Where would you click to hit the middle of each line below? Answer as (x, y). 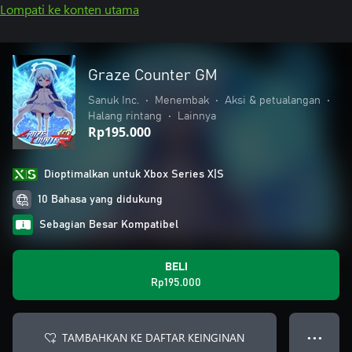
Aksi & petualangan (273, 101)
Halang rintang (125, 116)
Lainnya (197, 116)
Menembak (182, 101)
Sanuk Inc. (114, 101)
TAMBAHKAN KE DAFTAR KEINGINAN (153, 337)
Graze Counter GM (153, 75)
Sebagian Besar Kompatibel (109, 225)
